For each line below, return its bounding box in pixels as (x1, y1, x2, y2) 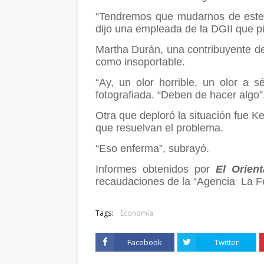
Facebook (127, 236, 162, 247)
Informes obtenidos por (95, 163, 216, 175)
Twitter (214, 236, 239, 247)
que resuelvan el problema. (95, 121, 223, 134)
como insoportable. (95, 55, 185, 68)
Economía (120, 207, 153, 218)
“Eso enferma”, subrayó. (95, 142, 209, 154)
